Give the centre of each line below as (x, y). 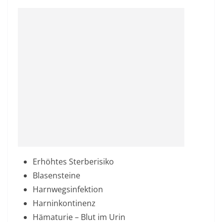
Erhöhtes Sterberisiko (73, 162)
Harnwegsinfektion (68, 189)
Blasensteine (56, 175)
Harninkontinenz (64, 203)
